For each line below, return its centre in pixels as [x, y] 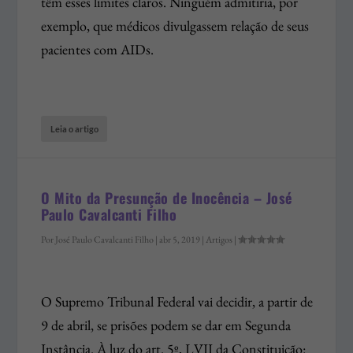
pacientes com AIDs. [98, 50]
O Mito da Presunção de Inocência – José [167, 198]
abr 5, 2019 [180, 240]
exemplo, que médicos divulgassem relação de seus [175, 26]
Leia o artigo [75, 129]
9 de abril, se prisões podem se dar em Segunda [166, 325]
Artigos [219, 240]
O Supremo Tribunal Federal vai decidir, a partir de [177, 301]
